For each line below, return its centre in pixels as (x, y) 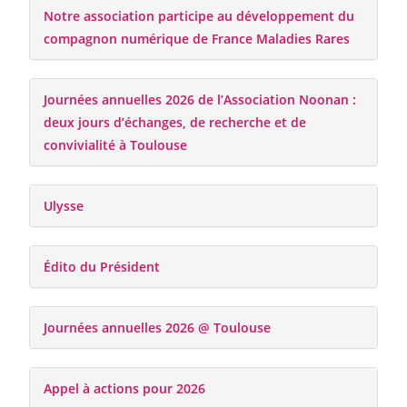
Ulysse (64, 205)
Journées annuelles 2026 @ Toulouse (158, 327)
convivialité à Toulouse (116, 144)
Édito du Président (102, 266)
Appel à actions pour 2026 (125, 388)
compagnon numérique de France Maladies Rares (197, 38)
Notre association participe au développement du (199, 15)
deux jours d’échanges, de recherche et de (175, 122)
